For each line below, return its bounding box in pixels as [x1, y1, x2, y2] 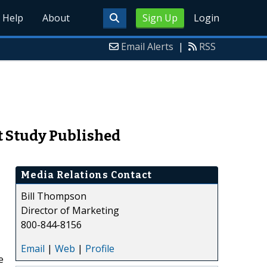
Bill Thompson [21, 189, 86, 203]
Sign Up [142, 11, 178, 24]
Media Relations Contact [21, 169, 152, 181]
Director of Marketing [21, 203, 119, 217]
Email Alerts [121, 40, 173, 53]
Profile [85, 241, 114, 255]
